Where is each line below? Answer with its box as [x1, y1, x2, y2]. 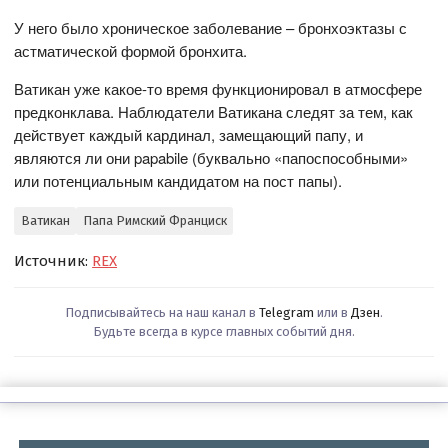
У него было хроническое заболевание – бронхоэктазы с [14, 16, 408, 38]
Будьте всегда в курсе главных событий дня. [93, 323, 355, 339]
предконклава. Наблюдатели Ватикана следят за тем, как [14, 100, 414, 122]
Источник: [14, 251, 93, 270]
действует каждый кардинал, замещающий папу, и [14, 123, 364, 145]
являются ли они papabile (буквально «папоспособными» [14, 146, 409, 168]
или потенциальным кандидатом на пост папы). [14, 169, 343, 191]
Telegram [259, 304, 314, 320]
